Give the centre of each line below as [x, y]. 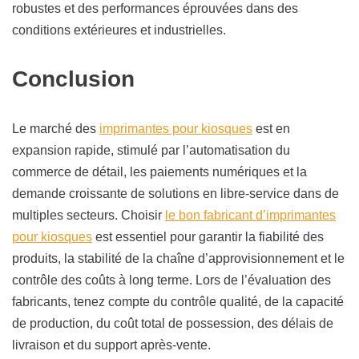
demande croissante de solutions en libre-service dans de [175, 194]
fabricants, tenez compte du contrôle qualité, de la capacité [178, 302]
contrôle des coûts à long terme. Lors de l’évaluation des [171, 280]
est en [271, 129]
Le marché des [56, 129]
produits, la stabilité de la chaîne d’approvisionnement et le [178, 259]
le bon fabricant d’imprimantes [250, 216]
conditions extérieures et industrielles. [119, 30]
